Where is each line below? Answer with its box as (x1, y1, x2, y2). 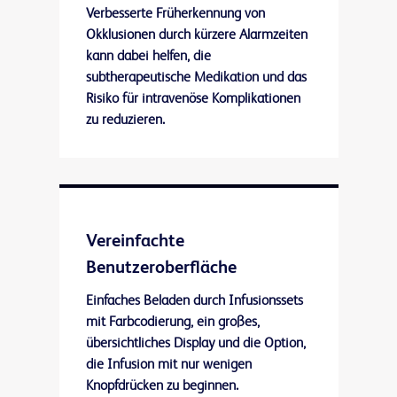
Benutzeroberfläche (85, 260, 237, 278)
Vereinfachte (85, 233, 184, 252)
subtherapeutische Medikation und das (85, 71, 307, 86)
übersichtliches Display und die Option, (85, 337, 306, 352)
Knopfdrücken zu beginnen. (85, 379, 238, 394)
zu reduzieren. (85, 113, 165, 128)
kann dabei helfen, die (85, 50, 211, 65)
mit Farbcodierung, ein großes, (85, 315, 260, 331)
